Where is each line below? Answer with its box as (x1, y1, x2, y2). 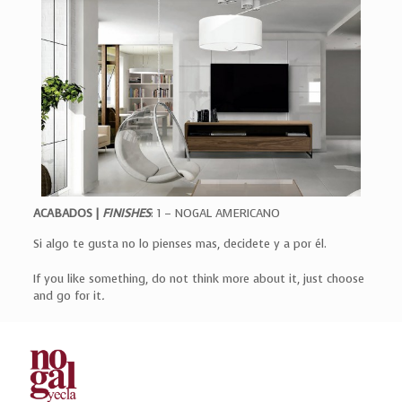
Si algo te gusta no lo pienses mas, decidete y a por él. (32, 236, 327, 252)
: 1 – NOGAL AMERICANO (150, 205, 280, 222)
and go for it (32, 288, 101, 304)
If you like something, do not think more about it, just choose (32, 271, 364, 287)
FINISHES (101, 205, 151, 222)
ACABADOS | (32, 205, 102, 222)
